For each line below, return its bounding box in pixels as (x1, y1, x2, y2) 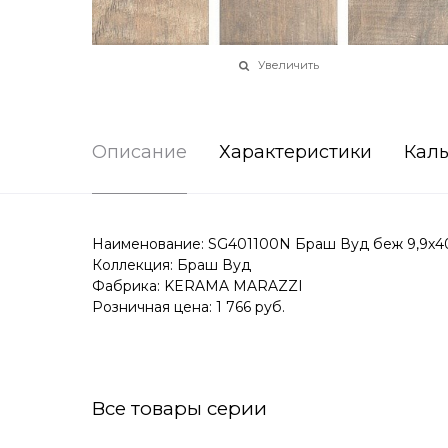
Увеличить (258, 58, 319, 73)
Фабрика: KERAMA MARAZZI (92, 277, 303, 296)
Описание (92, 141, 187, 164)
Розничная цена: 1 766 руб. (92, 298, 285, 317)
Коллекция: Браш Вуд (92, 256, 251, 275)
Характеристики (219, 141, 372, 164)
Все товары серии (92, 397, 267, 421)
